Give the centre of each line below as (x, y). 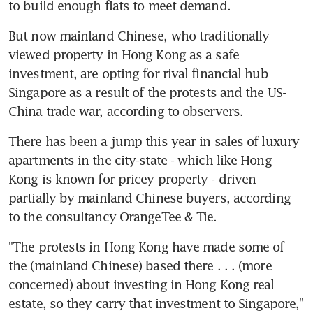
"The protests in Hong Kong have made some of (146, 246)
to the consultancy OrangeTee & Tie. (113, 216)
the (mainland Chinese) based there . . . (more (140, 265)
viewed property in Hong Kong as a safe (124, 54)
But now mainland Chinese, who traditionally (139, 35)
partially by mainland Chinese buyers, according (150, 197)
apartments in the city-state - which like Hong (140, 160)
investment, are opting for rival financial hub (138, 73)
